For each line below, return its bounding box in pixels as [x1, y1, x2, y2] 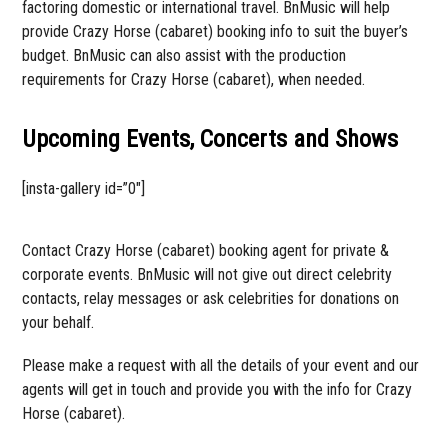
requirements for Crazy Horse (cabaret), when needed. [22, 69, 366, 89]
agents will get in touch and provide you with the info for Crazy [22, 379, 413, 399]
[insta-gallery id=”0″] [22, 178, 146, 198]
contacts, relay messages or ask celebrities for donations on [22, 288, 400, 308]
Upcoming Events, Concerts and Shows [22, 124, 399, 153]
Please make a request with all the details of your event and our [22, 355, 420, 375]
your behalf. [22, 312, 95, 332]
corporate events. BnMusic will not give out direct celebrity [22, 264, 393, 284]
